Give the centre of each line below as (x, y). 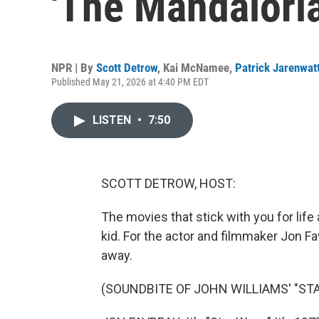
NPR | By (74, 68)
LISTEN (113, 120)
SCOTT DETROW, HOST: (168, 183)
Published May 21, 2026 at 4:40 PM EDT (130, 82)
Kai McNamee (196, 68)
